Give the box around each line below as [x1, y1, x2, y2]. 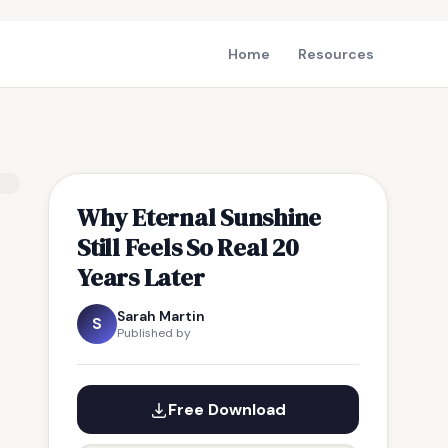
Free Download [168, 399, 286, 420]
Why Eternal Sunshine [77, 200, 322, 234]
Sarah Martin [117, 307, 205, 325]
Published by [117, 325, 191, 341]
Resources [298, 45, 374, 63]
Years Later [77, 260, 205, 294]
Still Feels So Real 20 [77, 230, 298, 264]
